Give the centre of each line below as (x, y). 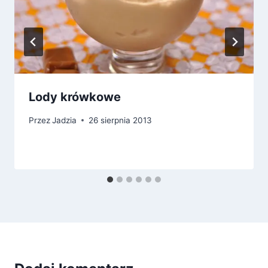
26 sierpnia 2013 (121, 120)
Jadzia (65, 120)
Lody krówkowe (75, 97)
